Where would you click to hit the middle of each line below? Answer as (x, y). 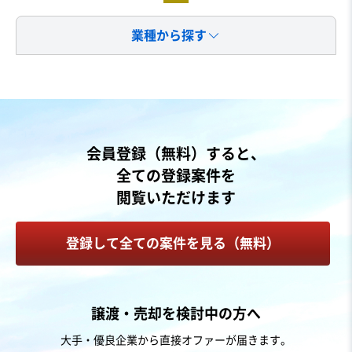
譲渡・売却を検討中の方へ (176, 313)
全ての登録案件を (176, 175)
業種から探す (169, 35)
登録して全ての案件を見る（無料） (173, 244)
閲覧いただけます (176, 197)
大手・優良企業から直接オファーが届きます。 (176, 340)
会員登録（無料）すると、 (176, 153)
